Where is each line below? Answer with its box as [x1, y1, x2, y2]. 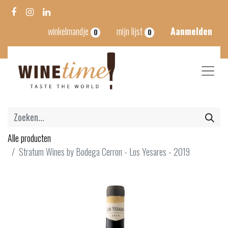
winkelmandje [48, 24, 89, 38]
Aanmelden [170, 24, 212, 38]
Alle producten [8, 131, 51, 145]
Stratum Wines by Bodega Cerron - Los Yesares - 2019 [19, 145, 190, 159]
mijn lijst [117, 24, 143, 38]
